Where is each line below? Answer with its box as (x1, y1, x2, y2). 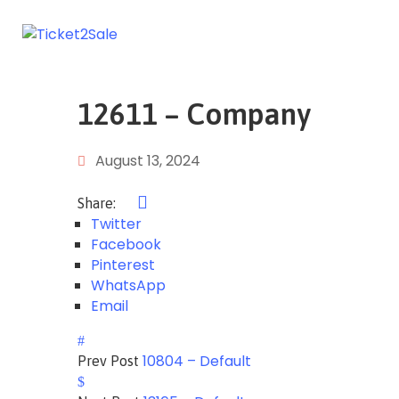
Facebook (91, 234, 161, 255)
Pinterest (91, 255, 155, 275)
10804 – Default (142, 351, 251, 371)
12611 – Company (77, 97, 311, 131)
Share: (77, 195, 119, 211)
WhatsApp (91, 275, 166, 296)
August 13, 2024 (95, 151, 200, 171)
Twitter (91, 214, 142, 234)
